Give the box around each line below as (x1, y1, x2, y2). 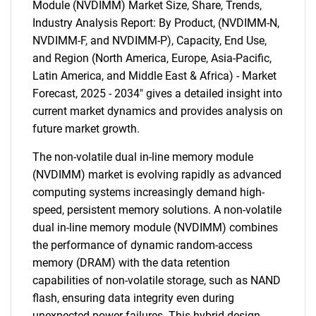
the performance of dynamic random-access (32, 238, 253, 252)
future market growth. (32, 122, 140, 135)
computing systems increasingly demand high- (32, 186, 265, 199)
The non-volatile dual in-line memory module (32, 150, 253, 164)
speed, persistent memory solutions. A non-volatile (32, 203, 281, 217)
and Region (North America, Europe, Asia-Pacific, (32, 51, 272, 65)
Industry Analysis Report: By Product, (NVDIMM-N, (32, 16, 279, 30)
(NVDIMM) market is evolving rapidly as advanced (32, 168, 281, 181)
